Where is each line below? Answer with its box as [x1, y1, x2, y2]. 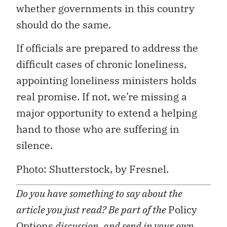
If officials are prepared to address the [16, 41, 198, 55]
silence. [16, 138, 53, 153]
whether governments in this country [16, 2, 195, 15]
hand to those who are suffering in [16, 122, 179, 136]
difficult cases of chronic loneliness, [16, 57, 186, 71]
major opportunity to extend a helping [16, 106, 197, 120]
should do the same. [16, 18, 111, 31]
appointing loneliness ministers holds [16, 73, 197, 88]
